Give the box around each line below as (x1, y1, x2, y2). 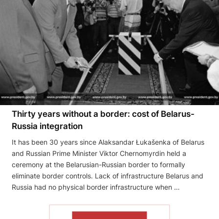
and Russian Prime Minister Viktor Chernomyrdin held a (12, 149, 186, 158)
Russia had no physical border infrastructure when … (12, 183, 180, 192)
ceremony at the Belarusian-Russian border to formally (12, 160, 185, 169)
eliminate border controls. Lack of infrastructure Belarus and (12, 172, 203, 180)
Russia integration (12, 121, 83, 131)
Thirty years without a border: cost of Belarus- (12, 109, 195, 119)
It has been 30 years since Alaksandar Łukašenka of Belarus (12, 138, 204, 147)
